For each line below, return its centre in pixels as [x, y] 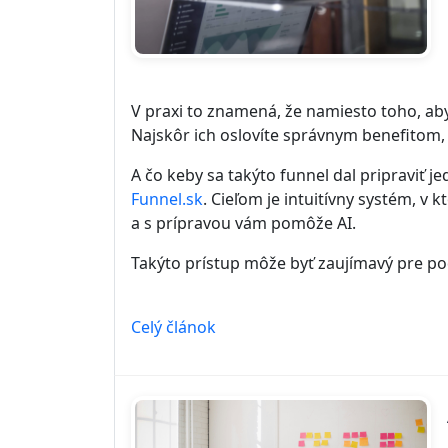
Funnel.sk [167, 199]
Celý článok [173, 327]
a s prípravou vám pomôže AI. [243, 223]
